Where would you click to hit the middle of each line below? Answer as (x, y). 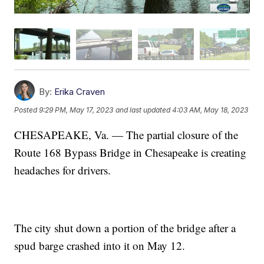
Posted (27, 110)
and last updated (143, 110)
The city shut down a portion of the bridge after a (125, 227)
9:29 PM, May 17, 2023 (76, 110)
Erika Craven (80, 91)
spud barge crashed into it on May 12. (100, 245)
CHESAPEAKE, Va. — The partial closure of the (126, 134)
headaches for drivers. (63, 170)
